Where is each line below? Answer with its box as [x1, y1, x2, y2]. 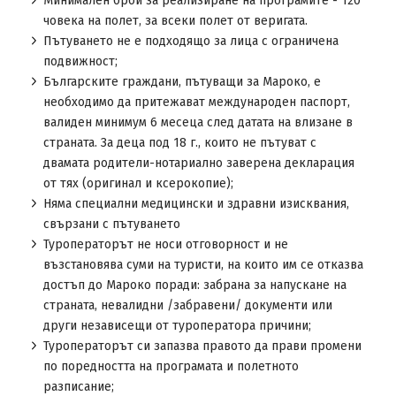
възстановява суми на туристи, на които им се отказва [42, 257, 363, 272]
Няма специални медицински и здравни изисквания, [42, 196, 349, 211]
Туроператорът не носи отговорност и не [42, 237, 288, 252]
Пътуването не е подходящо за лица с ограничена [42, 34, 339, 49]
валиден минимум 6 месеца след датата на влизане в [42, 115, 353, 130]
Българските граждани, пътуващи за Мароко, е [42, 74, 321, 89]
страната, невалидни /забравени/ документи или [42, 298, 332, 313]
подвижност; [42, 54, 118, 69]
